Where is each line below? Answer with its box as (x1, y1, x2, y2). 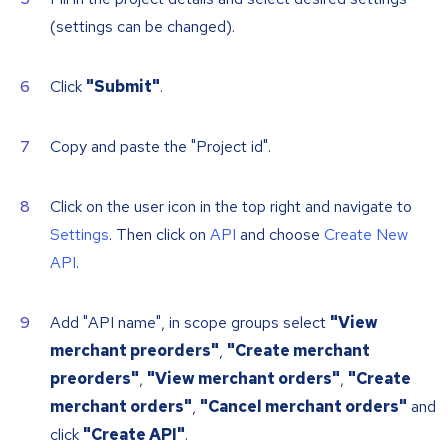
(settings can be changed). (50, 16, 235, 38)
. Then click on (109, 224, 210, 246)
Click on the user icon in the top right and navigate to (50, 196, 412, 218)
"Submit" (86, 76, 160, 98)
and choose (236, 224, 324, 246)
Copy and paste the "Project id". (50, 136, 271, 158)
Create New (324, 224, 408, 246)
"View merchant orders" (147, 368, 340, 390)
